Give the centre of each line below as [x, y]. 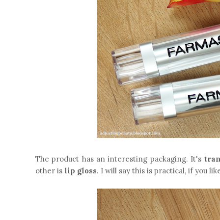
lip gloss [81, 171]
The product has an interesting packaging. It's [120, 159]
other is [50, 171]
